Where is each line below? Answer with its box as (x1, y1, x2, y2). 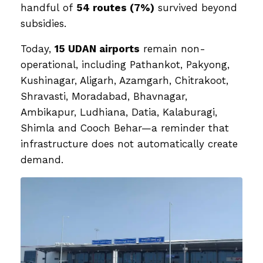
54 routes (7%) (76, 1, 154, 14)
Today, (21, 42, 55, 55)
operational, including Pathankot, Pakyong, (21, 58, 230, 70)
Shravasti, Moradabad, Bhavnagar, (21, 90, 187, 102)
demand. (21, 153, 63, 166)
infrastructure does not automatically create (21, 137, 238, 150)
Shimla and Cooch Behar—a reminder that (21, 122, 229, 134)
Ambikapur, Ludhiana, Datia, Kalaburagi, (21, 106, 217, 118)
